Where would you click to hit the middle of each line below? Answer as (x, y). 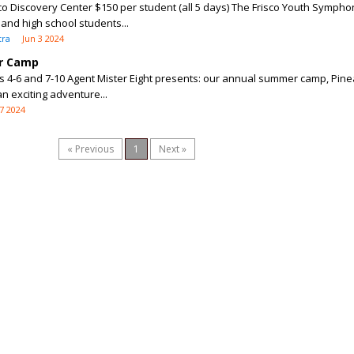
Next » (172, 149)
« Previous (90, 149)
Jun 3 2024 (43, 38)
